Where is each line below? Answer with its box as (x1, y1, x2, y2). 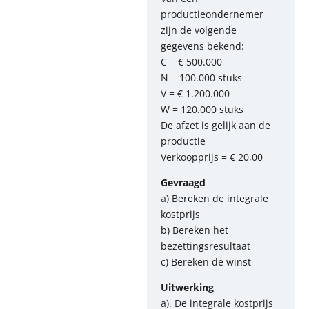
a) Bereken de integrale (161, 192, 268, 205)
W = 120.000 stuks (161, 103, 243, 116)
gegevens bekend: (161, 39, 244, 52)
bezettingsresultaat (161, 239, 250, 252)
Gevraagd (161, 176, 206, 189)
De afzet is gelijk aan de (161, 119, 270, 132)
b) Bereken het (161, 223, 228, 237)
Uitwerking (161, 281, 214, 294)
